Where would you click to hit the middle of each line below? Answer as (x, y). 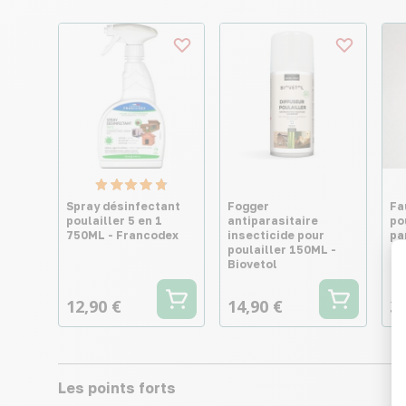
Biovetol (253, 265)
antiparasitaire (273, 221)
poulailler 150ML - (282, 250)
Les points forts (117, 388)
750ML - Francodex (122, 236)
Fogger (249, 207)
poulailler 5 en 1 (114, 221)
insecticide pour (276, 236)
